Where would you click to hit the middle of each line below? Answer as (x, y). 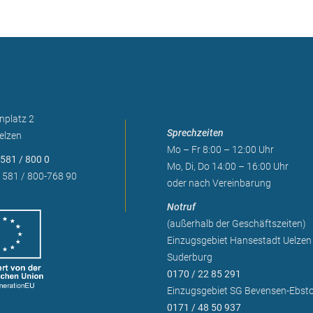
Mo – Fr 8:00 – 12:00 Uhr (220, 150)
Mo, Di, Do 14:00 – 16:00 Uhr (228, 166)
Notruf (181, 207)
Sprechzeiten (195, 133)
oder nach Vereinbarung (219, 183)
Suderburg (190, 257)
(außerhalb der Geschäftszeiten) (236, 224)
